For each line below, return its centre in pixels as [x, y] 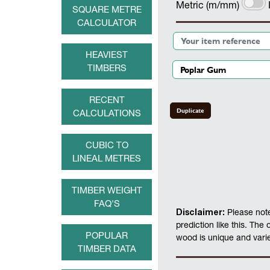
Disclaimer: [200, 212]
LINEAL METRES [107, 158]
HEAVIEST [107, 55]
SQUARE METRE [107, 9]
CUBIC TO [107, 145]
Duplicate [190, 110]
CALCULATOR [107, 23]
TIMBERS [107, 68]
